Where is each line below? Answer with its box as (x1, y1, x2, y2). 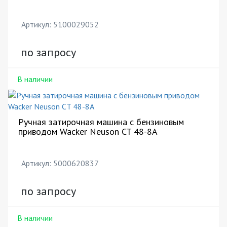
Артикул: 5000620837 (21, 158, 99, 168)
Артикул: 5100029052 (21, 19, 99, 29)
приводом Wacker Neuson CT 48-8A (18, 126, 158, 137)
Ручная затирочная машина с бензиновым (18, 116, 184, 128)
